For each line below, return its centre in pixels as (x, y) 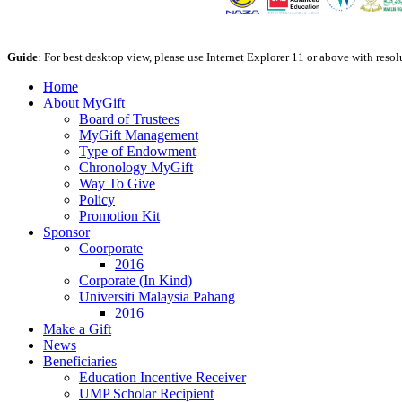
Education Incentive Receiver (162, 378)
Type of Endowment (137, 152)
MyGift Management (139, 135)
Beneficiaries (80, 362)
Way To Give (117, 184)
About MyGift (84, 103)
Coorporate (111, 249)
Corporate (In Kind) (135, 281)
